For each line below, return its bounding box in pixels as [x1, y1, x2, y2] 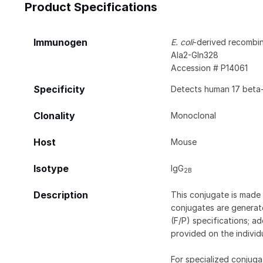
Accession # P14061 [171, 62, 248, 73]
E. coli [171, 36, 194, 47]
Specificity [33, 83, 85, 95]
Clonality [33, 110, 75, 122]
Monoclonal [171, 110, 217, 120]
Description [33, 189, 88, 201]
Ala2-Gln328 [171, 49, 219, 60]
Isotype [33, 163, 69, 174]
